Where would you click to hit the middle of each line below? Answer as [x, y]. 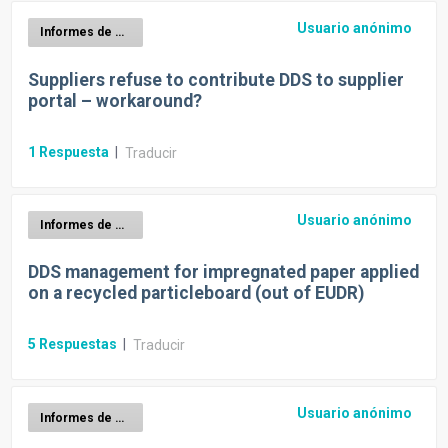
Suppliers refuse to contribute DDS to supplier [216, 79]
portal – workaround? [115, 100]
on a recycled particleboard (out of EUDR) [196, 293]
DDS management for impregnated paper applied [223, 272]
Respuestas [78, 344]
